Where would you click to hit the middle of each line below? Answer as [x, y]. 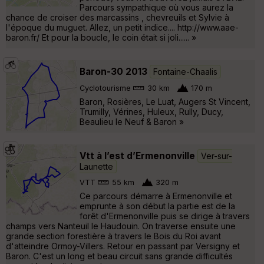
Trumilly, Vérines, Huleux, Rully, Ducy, [151, 111]
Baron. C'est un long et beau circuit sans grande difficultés [119, 256]
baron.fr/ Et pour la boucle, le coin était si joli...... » [101, 37]
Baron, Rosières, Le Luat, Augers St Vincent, [165, 101]
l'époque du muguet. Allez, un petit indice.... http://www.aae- [122, 27]
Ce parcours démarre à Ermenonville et [156, 196]
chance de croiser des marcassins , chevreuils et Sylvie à [118, 17]
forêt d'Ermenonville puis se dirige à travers [165, 216]
